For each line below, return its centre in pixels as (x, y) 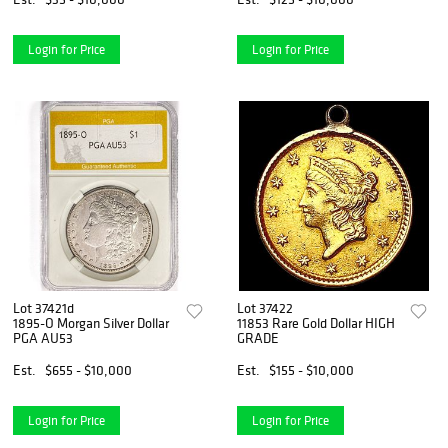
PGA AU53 (43, 337)
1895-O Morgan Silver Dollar (91, 322)
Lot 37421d (43, 307)
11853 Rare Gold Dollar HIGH (316, 322)
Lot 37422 (265, 307)
